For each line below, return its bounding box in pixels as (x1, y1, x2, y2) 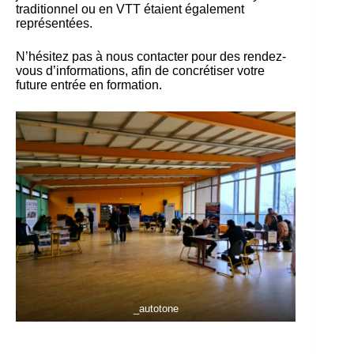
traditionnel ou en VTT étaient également (16, 2, 244, 16)
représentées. (16, 17, 92, 30)
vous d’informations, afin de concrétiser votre (16, 64, 265, 77)
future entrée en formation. (16, 78, 162, 92)
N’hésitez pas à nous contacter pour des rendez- (16, 50, 286, 63)
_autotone (133, 302, 179, 314)
